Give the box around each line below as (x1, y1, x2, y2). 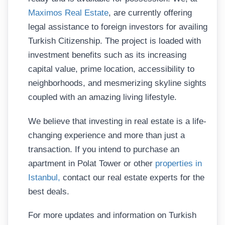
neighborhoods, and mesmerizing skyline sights (28, 78, 206, 88)
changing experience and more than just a (28, 130, 185, 140)
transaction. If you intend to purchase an (28, 144, 179, 154)
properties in (153, 158, 202, 168)
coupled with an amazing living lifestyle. (28, 92, 177, 102)
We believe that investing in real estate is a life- (28, 116, 206, 126)
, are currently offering (108, 8, 192, 18)
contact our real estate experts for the (60, 172, 204, 182)
